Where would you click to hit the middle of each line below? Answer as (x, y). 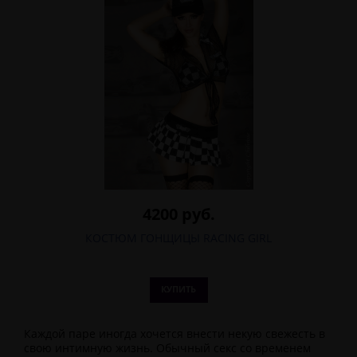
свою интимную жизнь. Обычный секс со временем (167, 348)
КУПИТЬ (178, 289)
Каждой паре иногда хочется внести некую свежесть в (175, 333)
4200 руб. (178, 214)
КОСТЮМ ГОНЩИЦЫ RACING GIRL (178, 238)
